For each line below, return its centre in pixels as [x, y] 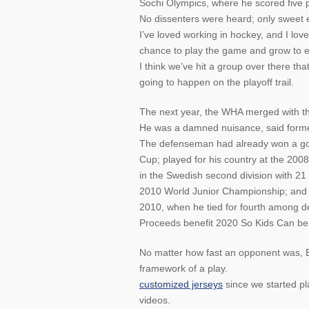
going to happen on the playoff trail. [217, 82]
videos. [155, 300]
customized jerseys [181, 284]
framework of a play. [183, 268]
